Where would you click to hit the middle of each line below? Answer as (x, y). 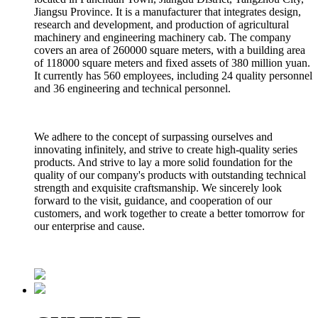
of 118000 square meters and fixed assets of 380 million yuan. (172, 62)
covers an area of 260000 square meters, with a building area (170, 50)
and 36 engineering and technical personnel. (132, 88)
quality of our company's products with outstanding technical (170, 175)
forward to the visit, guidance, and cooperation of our (153, 200)
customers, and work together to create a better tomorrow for (169, 213)
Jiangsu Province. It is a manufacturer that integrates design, (168, 11)
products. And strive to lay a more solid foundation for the (163, 162)
